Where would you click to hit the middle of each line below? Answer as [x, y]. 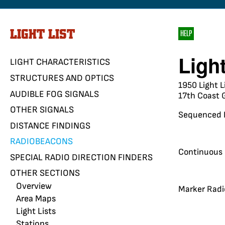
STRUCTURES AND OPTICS [62, 78]
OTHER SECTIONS [45, 173]
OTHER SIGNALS [42, 110]
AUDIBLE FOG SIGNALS [54, 94]
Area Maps [36, 199]
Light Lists [36, 211]
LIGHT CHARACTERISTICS [60, 62]
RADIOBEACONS [41, 142]
